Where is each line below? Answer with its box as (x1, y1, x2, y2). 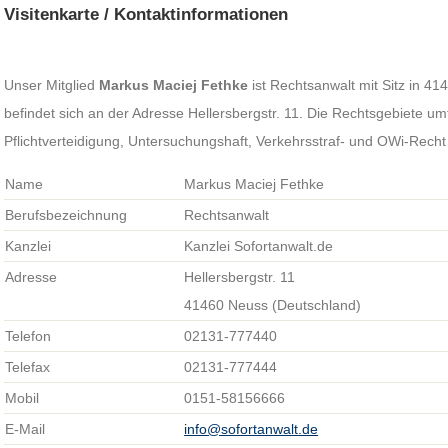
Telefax (5, 359, 51, 375)
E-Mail (5, 421, 46, 437)
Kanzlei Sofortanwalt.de (184, 238, 334, 254)
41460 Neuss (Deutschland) (184, 297, 362, 313)
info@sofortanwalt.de (184, 421, 319, 437)
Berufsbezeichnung (5, 207, 128, 223)
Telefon (5, 328, 52, 344)
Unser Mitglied (4, 77, 100, 93)
